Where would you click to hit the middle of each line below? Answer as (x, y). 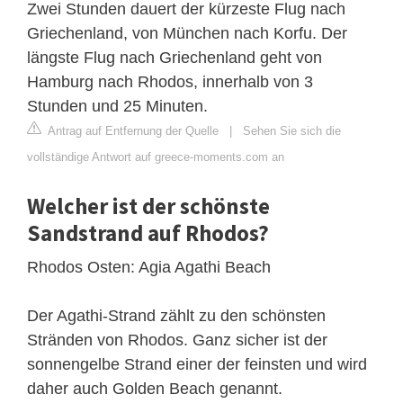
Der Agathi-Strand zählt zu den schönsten (176, 315)
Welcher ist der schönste (148, 206)
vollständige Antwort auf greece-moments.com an (156, 157)
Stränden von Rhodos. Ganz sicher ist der (177, 340)
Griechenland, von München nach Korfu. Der (187, 33)
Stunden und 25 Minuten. (117, 106)
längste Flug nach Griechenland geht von (175, 57)
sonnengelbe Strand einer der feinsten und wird (197, 364)
